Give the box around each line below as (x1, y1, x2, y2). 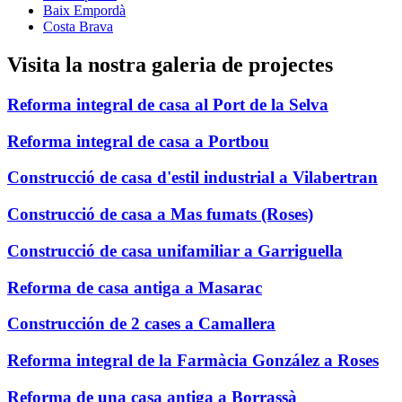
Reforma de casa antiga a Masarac (7, 277, 262, 297)
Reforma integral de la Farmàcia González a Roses (7, 351, 379, 371)
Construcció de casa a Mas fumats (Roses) (7, 205, 313, 224)
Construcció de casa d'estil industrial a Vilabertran (7, 168, 378, 188)
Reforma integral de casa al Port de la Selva (7, 95, 328, 115)
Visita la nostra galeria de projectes (7, 53, 333, 77)
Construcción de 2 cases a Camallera (7, 314, 275, 334)
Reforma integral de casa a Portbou (7, 131, 269, 151)
